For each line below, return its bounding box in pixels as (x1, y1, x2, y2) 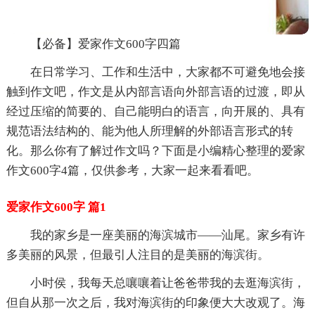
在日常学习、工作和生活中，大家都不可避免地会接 (30, 65, 305, 79)
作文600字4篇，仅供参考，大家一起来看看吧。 (6, 163, 259, 177)
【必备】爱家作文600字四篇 (30, 37, 181, 51)
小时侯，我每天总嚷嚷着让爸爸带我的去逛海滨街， (30, 276, 305, 290)
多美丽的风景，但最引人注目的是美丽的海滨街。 (6, 247, 269, 262)
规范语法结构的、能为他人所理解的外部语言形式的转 (6, 124, 293, 138)
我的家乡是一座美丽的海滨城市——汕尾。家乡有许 (30, 228, 305, 242)
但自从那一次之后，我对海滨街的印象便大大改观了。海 (6, 295, 305, 309)
